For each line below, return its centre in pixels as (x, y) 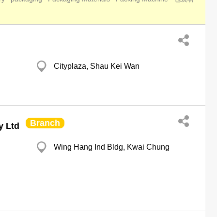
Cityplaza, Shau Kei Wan (97, 66)
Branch (45, 123)
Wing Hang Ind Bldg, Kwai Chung (112, 147)
